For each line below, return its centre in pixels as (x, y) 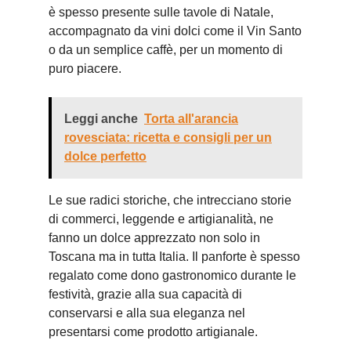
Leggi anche (101, 119)
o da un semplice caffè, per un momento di (166, 50)
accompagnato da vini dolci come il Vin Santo (175, 31)
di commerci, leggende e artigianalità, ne (161, 219)
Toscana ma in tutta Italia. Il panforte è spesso (174, 257)
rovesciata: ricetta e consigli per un (168, 138)
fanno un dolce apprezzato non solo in (154, 238)
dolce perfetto (105, 156)
